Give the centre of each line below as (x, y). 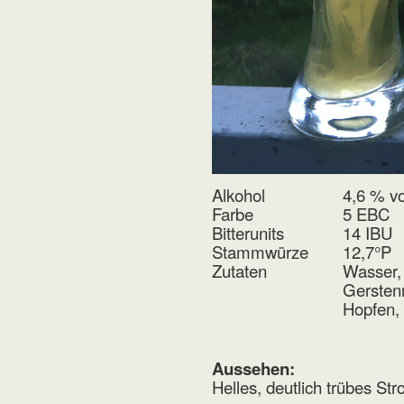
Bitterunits (248, 233)
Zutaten (240, 271)
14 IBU (368, 233)
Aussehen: (254, 369)
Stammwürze (261, 252)
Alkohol (239, 195)
